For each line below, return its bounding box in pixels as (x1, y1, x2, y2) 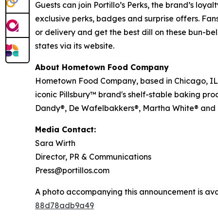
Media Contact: (35, 125, 96, 135)
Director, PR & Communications (35, 152, 151, 162)
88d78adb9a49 (35, 200, 94, 211)
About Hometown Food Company (35, 62, 169, 73)
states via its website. (35, 41, 114, 51)
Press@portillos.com (35, 165, 109, 176)
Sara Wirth (35, 138, 75, 148)
